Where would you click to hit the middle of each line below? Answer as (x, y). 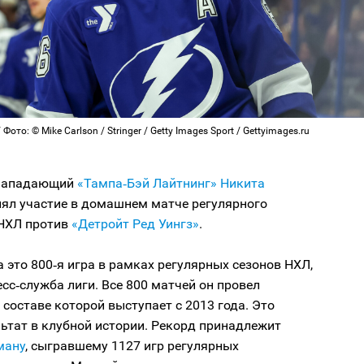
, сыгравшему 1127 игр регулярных (132, 346)
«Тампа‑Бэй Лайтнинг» (147, 184)
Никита (243, 184)
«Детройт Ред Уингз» (135, 224)
